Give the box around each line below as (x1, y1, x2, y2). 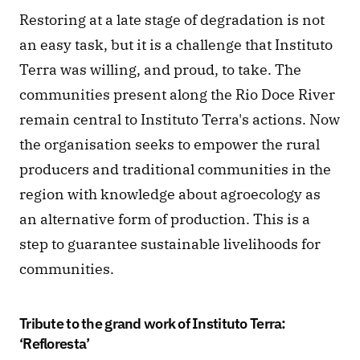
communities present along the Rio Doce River (19, 85, 335, 104)
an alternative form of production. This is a (19, 210, 310, 229)
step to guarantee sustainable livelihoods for (19, 235, 321, 254)
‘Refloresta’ (19, 334, 90, 354)
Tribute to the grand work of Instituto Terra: (19, 314, 286, 333)
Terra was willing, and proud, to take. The (19, 60, 301, 80)
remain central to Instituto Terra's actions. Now (19, 110, 340, 129)
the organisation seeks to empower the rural (19, 135, 320, 154)
